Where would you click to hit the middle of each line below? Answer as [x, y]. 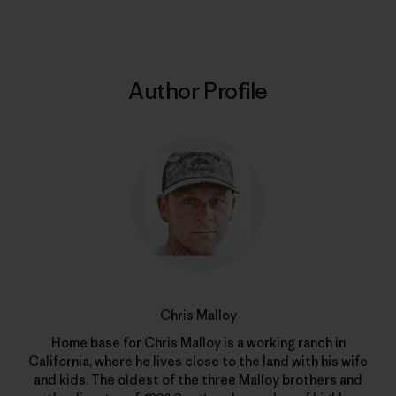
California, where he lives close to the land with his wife [198, 361]
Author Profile [198, 91]
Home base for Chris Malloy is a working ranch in [198, 342]
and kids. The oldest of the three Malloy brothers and [198, 379]
